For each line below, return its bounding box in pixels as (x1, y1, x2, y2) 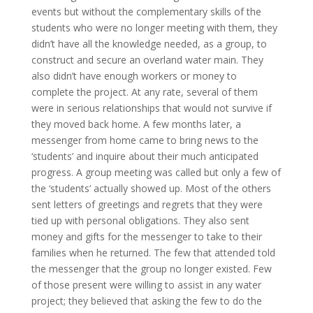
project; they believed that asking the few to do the (31, 294, 262, 308)
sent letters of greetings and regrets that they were (31, 198, 263, 212)
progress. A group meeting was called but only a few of (31, 166, 281, 180)
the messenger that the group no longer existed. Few (31, 262, 272, 276)
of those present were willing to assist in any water (31, 278, 261, 292)
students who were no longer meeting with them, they (31, 21, 277, 35)
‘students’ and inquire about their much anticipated (31, 150, 259, 163)
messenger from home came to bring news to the (31, 133, 259, 147)
